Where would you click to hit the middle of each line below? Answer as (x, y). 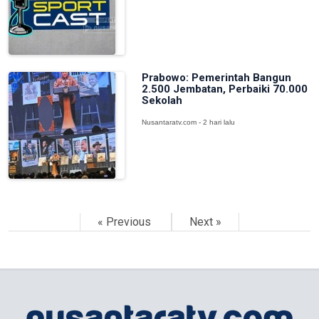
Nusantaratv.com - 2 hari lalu (188, 122)
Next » (205, 222)
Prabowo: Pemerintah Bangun (216, 78)
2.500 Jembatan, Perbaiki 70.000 (224, 89)
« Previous (126, 222)
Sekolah (162, 100)
